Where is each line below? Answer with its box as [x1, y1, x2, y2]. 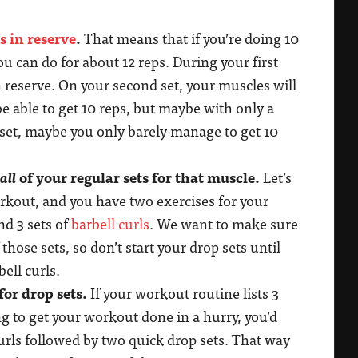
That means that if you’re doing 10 [81, 28, 299, 49]
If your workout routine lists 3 [87, 283, 279, 304]
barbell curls [71, 213, 149, 234]
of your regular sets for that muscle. [16, 166, 260, 189]
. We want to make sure [149, 213, 298, 234]
